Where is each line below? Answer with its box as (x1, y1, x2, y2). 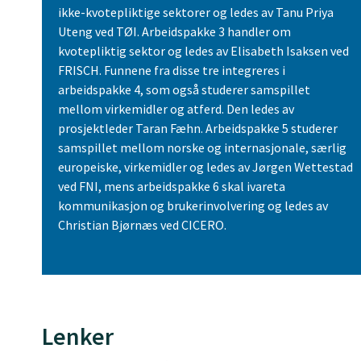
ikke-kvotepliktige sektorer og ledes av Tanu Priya (58, 4, 334, 21)
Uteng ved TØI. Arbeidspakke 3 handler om (58, 23, 291, 40)
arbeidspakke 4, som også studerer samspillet (58, 81, 310, 98)
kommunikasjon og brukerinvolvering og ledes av (58, 197, 328, 214)
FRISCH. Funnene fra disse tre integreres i (58, 62, 285, 79)
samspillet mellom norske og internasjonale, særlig (58, 139, 346, 156)
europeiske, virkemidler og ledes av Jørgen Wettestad (58, 159, 353, 176)
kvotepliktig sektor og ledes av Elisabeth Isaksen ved (58, 43, 349, 60)
